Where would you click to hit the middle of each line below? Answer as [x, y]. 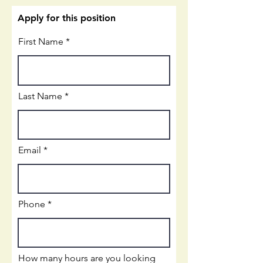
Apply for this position [67, 18]
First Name [41, 42]
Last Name [40, 96]
